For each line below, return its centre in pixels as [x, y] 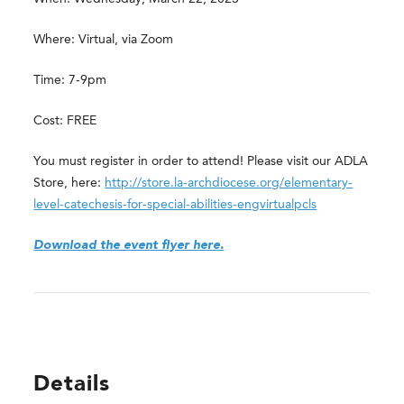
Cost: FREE [65, 120]
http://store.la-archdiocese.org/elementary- [229, 183]
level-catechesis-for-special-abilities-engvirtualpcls [175, 204]
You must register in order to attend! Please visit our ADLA [201, 161]
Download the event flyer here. [129, 245]
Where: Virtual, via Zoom [104, 39]
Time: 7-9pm [70, 80]
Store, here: [69, 183]
